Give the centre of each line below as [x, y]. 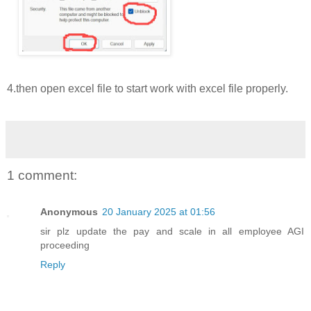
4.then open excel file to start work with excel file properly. [148, 89]
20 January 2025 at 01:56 [159, 211]
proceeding [65, 245]
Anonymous [69, 211]
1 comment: [42, 176]
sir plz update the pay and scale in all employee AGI [172, 231]
